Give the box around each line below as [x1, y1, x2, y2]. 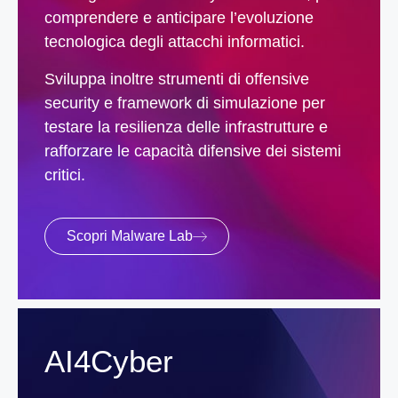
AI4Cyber [44, 343, 173, 378]
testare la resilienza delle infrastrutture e [44, 117, 328, 136]
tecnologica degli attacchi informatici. [44, 33, 305, 52]
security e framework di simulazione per [44, 93, 325, 112]
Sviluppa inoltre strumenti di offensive [44, 69, 309, 88]
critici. [44, 165, 85, 184]
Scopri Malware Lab [67, 227, 193, 243]
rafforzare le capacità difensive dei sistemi [44, 141, 341, 160]
